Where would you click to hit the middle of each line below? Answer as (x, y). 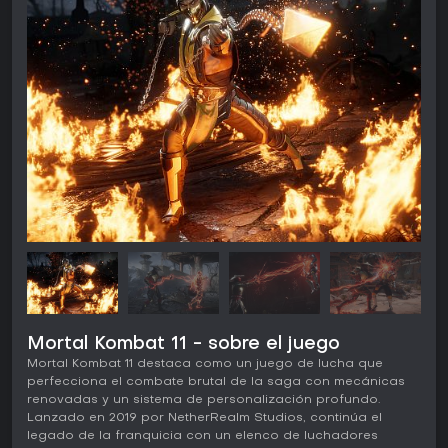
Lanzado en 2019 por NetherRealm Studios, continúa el (204, 418)
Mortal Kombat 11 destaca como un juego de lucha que (205, 364)
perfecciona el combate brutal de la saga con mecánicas (216, 382)
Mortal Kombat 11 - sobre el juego (183, 345)
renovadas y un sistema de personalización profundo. (203, 400)
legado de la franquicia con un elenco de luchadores (202, 436)
